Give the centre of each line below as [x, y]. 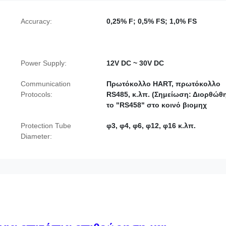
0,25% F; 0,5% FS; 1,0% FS [152, 21]
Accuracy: [36, 21]
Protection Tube [46, 125]
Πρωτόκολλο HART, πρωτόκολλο [163, 83]
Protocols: [37, 94]
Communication [46, 83]
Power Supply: [44, 63]
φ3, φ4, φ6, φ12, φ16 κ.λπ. [151, 125]
